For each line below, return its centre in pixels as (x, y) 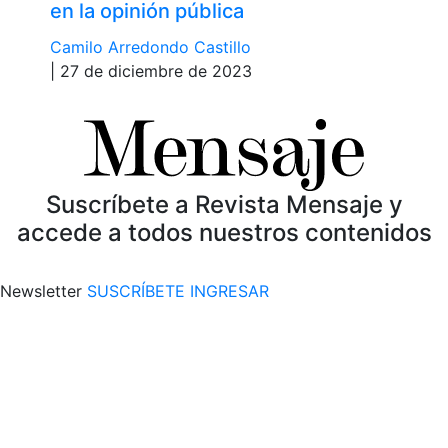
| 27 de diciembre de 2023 (151, 70)
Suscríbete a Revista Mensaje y (224, 204)
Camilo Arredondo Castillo (150, 46)
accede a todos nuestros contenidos (224, 232)
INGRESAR (229, 290)
